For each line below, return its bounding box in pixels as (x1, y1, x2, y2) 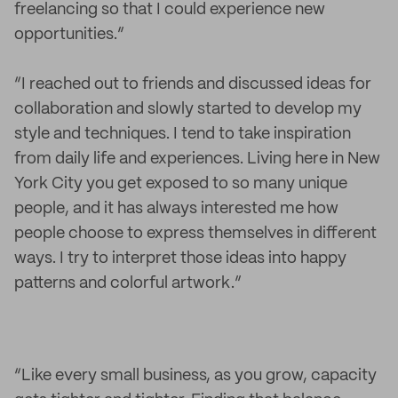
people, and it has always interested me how (14, 201, 338, 217)
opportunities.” (14, 27, 124, 43)
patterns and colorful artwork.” (14, 275, 242, 291)
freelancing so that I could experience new (14, 2, 325, 18)
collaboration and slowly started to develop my (14, 101, 362, 117)
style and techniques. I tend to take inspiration (14, 126, 351, 142)
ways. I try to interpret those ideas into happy (14, 251, 346, 267)
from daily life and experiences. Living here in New (14, 151, 380, 167)
